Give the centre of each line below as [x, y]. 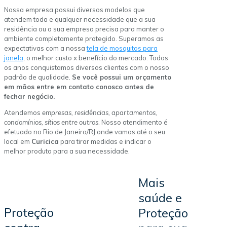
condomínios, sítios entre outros [51, 122]
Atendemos [23, 113]
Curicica [45, 142]
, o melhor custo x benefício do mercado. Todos [96, 58]
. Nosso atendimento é [133, 122]
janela [14, 58]
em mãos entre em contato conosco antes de [79, 87]
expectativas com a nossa [45, 48]
